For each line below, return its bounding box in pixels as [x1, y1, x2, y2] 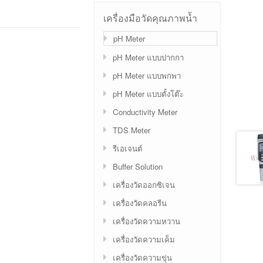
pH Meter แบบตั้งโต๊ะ [113, 87, 184, 99]
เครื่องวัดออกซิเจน [113, 178, 175, 190]
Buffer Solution [113, 160, 163, 172]
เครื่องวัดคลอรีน [113, 197, 167, 208]
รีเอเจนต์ [113, 142, 143, 154]
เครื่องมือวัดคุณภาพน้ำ [103, 11, 197, 25]
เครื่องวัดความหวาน [113, 215, 180, 227]
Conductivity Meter [113, 106, 177, 117]
